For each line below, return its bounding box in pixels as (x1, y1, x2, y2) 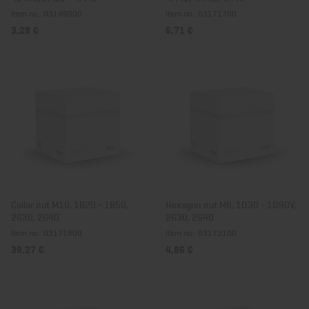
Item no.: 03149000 (11, 7, 82, 19)
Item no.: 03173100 (166, 226, 237, 239)
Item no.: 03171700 (166, 7, 237, 19)
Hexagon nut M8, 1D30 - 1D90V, (166, 197, 297, 211)
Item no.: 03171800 (11, 226, 82, 239)
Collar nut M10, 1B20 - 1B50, (11, 197, 128, 211)
